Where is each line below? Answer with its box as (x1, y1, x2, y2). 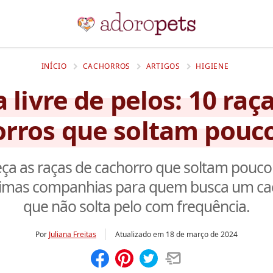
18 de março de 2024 (166, 229, 238, 239)
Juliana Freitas (49, 229, 96, 239)
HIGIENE (196, 61, 229, 71)
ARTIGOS (146, 61, 180, 71)
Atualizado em (115, 229, 166, 239)
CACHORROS (82, 61, 130, 71)
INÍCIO (41, 61, 67, 71)
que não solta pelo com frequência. (23, 196, 250, 216)
